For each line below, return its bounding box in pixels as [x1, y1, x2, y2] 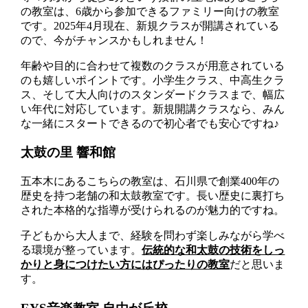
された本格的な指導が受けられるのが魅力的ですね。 [21, 204, 285, 217]
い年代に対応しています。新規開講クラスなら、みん [21, 102, 285, 115]
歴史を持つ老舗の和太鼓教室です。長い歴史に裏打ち [21, 190, 285, 202]
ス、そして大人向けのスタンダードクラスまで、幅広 [21, 88, 285, 100]
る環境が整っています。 [21, 244, 142, 256]
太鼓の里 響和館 [21, 145, 116, 160]
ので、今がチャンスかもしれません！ [21, 34, 208, 46]
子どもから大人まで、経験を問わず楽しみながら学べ [21, 230, 285, 242]
